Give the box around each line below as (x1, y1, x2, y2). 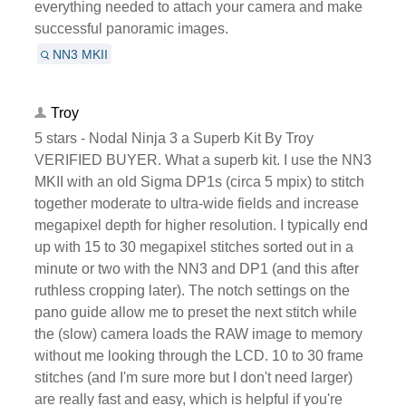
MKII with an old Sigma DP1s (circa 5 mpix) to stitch (34, 173, 364, 189)
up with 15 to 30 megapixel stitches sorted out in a (34, 238, 353, 255)
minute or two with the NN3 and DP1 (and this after (34, 260, 359, 276)
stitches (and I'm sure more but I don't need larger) (34, 369, 353, 385)
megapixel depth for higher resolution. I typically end (34, 217, 368, 233)
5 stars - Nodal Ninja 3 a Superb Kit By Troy (34, 130, 314, 146)
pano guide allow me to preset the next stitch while (34, 304, 357, 320)
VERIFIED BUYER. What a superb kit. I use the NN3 (34, 151, 372, 168)
